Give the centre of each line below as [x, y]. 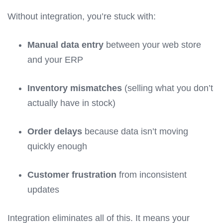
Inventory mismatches [75, 88]
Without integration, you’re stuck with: [82, 17]
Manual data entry [65, 45]
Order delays [55, 132]
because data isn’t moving [135, 132]
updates [43, 190]
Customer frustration [72, 175]
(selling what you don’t [167, 88]
